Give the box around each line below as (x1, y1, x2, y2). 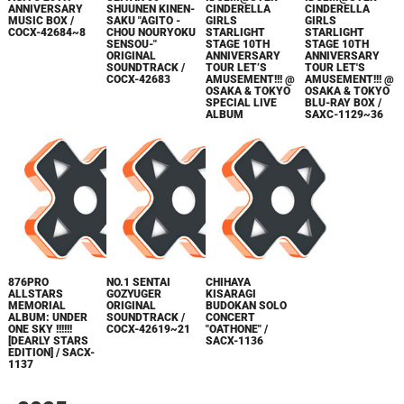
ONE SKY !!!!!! (7, 322, 72, 335)
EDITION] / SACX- (7, 345, 95, 359)
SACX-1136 (206, 334, 264, 347)
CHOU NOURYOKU (106, 26, 197, 40)
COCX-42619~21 (106, 322, 191, 335)
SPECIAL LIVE (206, 96, 278, 110)
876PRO (7, 275, 49, 289)
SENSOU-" (106, 38, 158, 51)
